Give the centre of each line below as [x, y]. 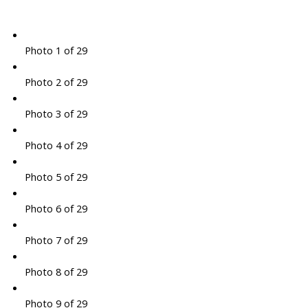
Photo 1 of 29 [56, 51]
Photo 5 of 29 [56, 177]
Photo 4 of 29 [56, 145]
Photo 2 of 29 [56, 82]
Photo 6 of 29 [56, 209]
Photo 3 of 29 [56, 114]
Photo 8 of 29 [56, 272]
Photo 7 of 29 [56, 240]
